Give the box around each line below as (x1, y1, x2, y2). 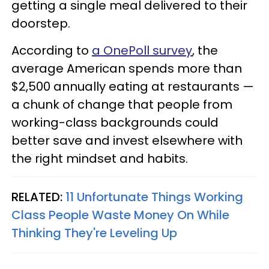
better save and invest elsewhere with (11, 131, 243, 149)
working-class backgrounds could (11, 113, 219, 131)
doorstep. (11, 14, 70, 32)
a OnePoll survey (92, 41, 192, 59)
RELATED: (11, 188, 65, 205)
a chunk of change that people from (11, 95, 232, 113)
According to (11, 41, 92, 59)
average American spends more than (11, 59, 242, 77)
